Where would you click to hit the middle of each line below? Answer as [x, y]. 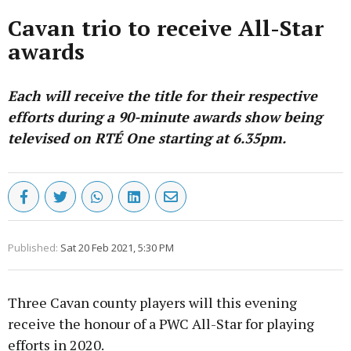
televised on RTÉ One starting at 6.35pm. [147, 138]
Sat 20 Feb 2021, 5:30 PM [117, 248]
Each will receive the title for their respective [163, 96]
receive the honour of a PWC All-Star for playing [161, 324]
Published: [33, 248]
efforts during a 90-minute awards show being [165, 117]
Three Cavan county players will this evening [152, 303]
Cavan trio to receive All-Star [166, 28]
